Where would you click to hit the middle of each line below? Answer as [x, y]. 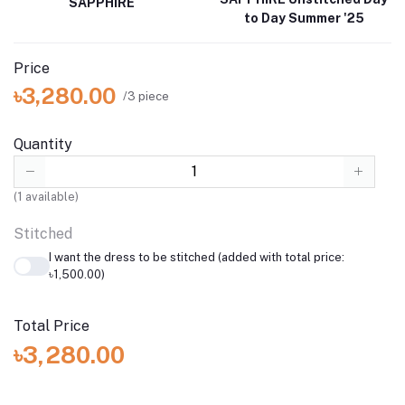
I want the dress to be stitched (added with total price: [196, 258]
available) [51, 197]
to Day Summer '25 [304, 19]
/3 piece [146, 96]
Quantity [43, 145]
